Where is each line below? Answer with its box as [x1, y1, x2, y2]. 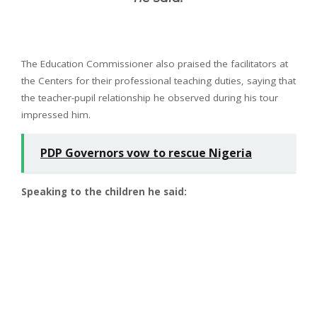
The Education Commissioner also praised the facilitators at [21, 57, 288, 71]
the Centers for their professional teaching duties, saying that [21, 74, 296, 88]
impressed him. [21, 108, 91, 122]
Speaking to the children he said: [21, 185, 187, 199]
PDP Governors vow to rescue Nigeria [40, 145, 252, 161]
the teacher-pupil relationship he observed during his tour [21, 91, 278, 105]
